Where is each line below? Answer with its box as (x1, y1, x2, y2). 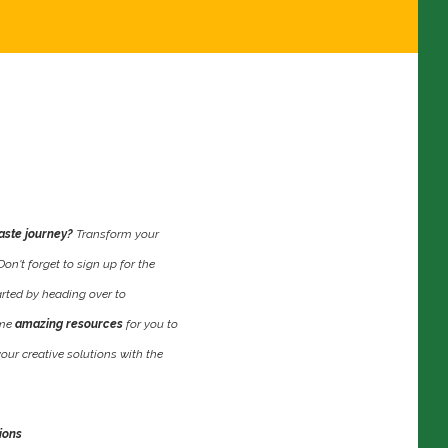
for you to (123, 316, 178, 331)
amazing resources (15, 316, 123, 331)
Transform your (76, 226, 159, 241)
